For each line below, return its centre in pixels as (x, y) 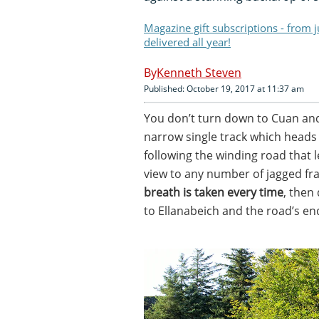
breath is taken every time (214, 192)
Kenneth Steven (199, 72)
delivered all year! (187, 42)
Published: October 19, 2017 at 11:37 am (224, 88)
